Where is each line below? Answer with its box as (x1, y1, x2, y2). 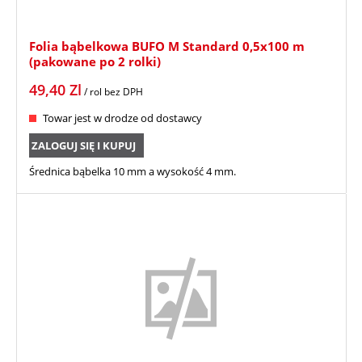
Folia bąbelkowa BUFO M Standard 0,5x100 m (29, 38, 305, 55)
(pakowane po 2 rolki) (29, 53, 161, 70)
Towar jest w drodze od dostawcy (43, 111, 202, 126)
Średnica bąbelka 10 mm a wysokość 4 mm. (29, 164, 236, 179)
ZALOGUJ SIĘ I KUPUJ (32, 138, 137, 154)
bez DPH (104, 85, 143, 99)
